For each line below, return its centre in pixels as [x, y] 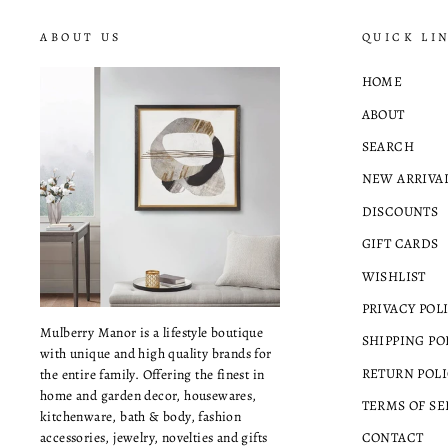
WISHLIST [393, 276]
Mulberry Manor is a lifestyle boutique [152, 332]
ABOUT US [81, 37]
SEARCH [387, 146]
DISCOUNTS [400, 211]
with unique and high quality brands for [156, 353]
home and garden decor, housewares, [148, 395]
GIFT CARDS [400, 244]
